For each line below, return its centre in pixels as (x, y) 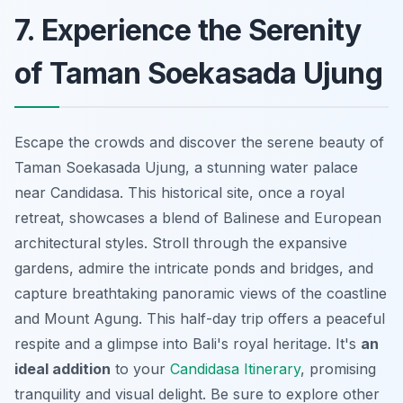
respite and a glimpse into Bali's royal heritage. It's (188, 343)
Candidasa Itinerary (235, 368)
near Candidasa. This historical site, (136, 192)
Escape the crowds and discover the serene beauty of (199, 142)
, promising (338, 368)
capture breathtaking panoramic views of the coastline (201, 293)
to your (140, 368)
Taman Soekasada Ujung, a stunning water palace (186, 167)
